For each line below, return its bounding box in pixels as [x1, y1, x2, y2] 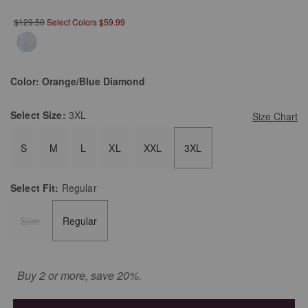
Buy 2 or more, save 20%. [17, 267, 142, 284]
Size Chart [252, 109, 298, 124]
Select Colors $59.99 [47, 16, 125, 28]
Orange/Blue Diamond [42, 74, 145, 89]
